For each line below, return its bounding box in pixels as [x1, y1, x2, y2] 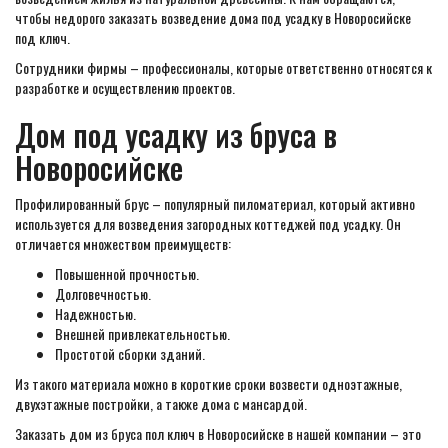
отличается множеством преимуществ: [15, 233, 231, 254]
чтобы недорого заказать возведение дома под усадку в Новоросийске [15, 7, 411, 28]
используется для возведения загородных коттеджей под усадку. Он [15, 213, 401, 234]
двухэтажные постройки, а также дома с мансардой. [15, 393, 307, 414]
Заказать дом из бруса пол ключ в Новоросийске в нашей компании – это [15, 423, 421, 444]
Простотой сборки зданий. [55, 343, 205, 364]
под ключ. [15, 27, 70, 48]
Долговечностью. [55, 283, 151, 304]
